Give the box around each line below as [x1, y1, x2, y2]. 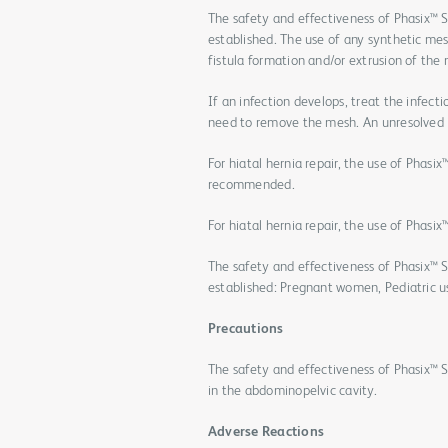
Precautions [208, 322, 284, 336]
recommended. [208, 178, 295, 192]
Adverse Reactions [208, 425, 324, 439]
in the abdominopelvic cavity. [208, 384, 377, 398]
